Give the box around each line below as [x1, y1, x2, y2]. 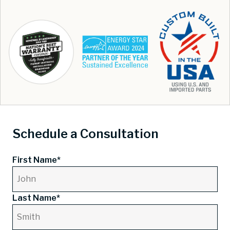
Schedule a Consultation [12, 126, 159, 141]
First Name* [12, 155, 61, 165]
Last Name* [12, 193, 60, 203]
